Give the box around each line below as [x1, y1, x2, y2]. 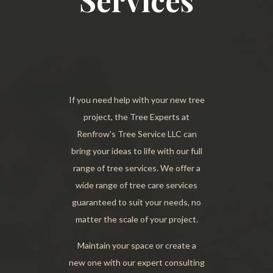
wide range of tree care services [76, 180, 197, 191]
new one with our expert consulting [68, 257, 205, 268]
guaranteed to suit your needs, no [72, 197, 201, 208]
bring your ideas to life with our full [71, 146, 202, 157]
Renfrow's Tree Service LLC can [76, 129, 197, 140]
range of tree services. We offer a [73, 163, 200, 174]
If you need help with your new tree [68, 94, 205, 105]
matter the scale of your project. [75, 214, 198, 225]
